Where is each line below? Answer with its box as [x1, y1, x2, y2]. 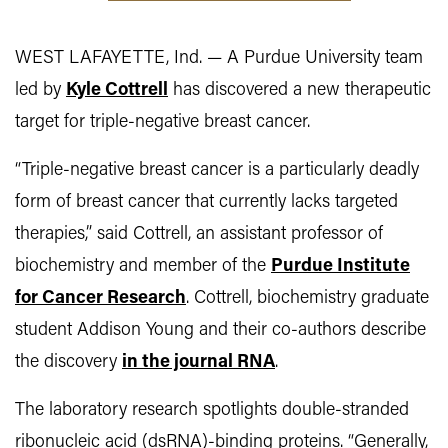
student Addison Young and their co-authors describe [15, 321, 426, 341]
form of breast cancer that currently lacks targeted [15, 193, 398, 213]
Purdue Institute [271, 257, 410, 277]
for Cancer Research [15, 289, 186, 309]
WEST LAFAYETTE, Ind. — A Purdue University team [15, 49, 423, 69]
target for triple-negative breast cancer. [15, 113, 310, 133]
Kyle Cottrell [66, 81, 168, 101]
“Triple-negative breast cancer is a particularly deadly [15, 161, 419, 181]
